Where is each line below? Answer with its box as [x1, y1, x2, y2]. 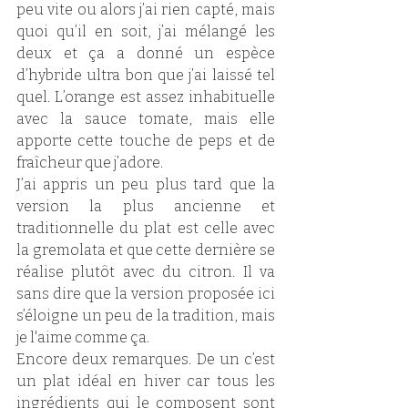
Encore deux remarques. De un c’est [16, 350, 275, 368]
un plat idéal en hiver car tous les [16, 372, 275, 390]
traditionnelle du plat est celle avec [16, 219, 275, 237]
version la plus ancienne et [16, 197, 275, 215]
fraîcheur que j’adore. [16, 153, 166, 171]
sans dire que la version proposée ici [16, 284, 275, 302]
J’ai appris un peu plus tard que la [16, 175, 275, 193]
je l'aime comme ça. [16, 328, 149, 346]
